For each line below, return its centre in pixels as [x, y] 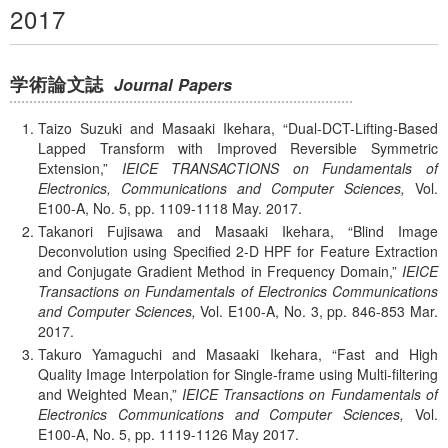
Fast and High [387, 353]
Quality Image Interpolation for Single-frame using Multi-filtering [238, 373]
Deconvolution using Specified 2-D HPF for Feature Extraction [238, 250]
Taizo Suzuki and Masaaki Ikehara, [156, 127]
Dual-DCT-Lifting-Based [363, 127]
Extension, [70, 167]
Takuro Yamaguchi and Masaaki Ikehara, [180, 353]
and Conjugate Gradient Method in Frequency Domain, [215, 270]
